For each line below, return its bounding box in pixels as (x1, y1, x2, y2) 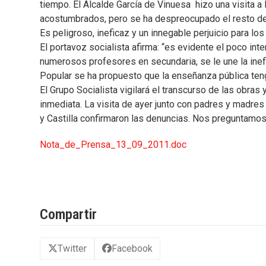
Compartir (40, 205, 97, 223)
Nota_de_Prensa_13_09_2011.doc (40, 138, 187, 150)
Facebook (112, 243, 153, 255)
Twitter (57, 243, 87, 255)
